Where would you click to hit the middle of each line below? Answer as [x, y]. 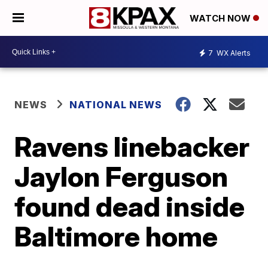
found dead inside [130, 206]
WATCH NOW [221, 19]
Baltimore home [116, 236]
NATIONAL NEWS [116, 105]
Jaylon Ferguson [121, 176]
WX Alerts [233, 53]
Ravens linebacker [132, 147]
